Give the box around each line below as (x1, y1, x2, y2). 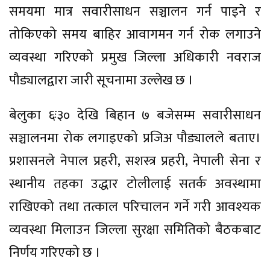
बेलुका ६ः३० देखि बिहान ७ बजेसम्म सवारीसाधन (9, 104, 261, 127)
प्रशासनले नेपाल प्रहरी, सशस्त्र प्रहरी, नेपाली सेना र (9, 149, 261, 172)
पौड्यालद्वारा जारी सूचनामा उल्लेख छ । (9, 69, 196, 92)
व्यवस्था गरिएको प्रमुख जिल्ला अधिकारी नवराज (9, 46, 261, 69)
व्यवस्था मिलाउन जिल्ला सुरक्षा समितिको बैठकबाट (9, 218, 261, 241)
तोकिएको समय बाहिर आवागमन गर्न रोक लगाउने (9, 23, 261, 46)
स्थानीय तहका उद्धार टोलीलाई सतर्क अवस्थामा (9, 172, 261, 195)
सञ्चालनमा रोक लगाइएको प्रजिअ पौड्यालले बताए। (9, 127, 261, 149)
